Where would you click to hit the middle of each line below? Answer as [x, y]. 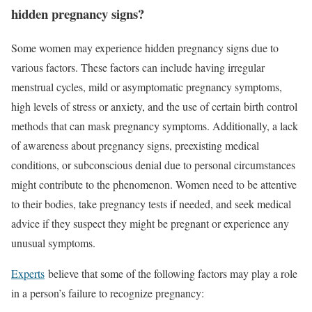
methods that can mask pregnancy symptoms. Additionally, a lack [155, 125]
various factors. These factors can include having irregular [138, 67]
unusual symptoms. [53, 242]
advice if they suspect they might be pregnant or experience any [150, 223]
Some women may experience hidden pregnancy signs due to [145, 47]
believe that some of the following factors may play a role [171, 273]
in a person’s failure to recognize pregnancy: [108, 292]
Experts [28, 273]
